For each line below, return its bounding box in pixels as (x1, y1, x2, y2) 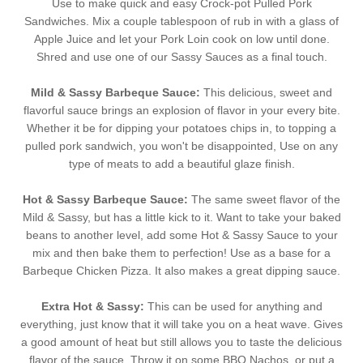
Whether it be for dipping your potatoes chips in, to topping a (27, 122, 336, 135)
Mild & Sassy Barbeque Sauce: (31, 86, 203, 100)
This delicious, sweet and (203, 86, 332, 100)
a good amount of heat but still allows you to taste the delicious (21, 335, 342, 349)
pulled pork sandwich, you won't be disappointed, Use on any (25, 139, 338, 153)
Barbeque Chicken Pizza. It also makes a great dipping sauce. (23, 264, 340, 278)
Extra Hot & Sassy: (41, 300, 144, 314)
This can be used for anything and (143, 300, 322, 314)
